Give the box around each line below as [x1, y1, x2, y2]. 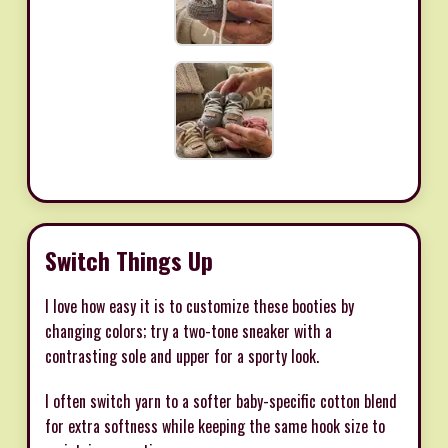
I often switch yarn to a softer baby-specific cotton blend [45, 388, 397, 413]
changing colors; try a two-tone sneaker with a [45, 318, 332, 343]
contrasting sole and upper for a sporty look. [45, 343, 319, 368]
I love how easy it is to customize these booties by [45, 293, 354, 318]
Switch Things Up [45, 241, 213, 278]
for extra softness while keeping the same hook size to [45, 413, 385, 438]
